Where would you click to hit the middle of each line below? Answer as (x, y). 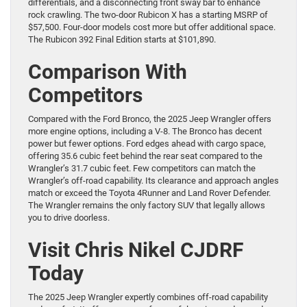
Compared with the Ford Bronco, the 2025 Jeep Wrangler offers (150, 119)
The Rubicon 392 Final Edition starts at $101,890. (122, 39)
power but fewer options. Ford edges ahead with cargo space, (147, 143)
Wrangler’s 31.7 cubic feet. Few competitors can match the (142, 168)
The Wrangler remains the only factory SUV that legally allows (147, 205)
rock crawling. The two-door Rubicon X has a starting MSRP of (148, 14)
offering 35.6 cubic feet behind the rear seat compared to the (145, 156)
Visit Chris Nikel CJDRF (136, 249)
